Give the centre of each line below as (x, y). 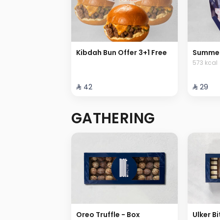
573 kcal (205, 62)
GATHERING (113, 118)
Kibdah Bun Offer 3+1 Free (122, 52)
